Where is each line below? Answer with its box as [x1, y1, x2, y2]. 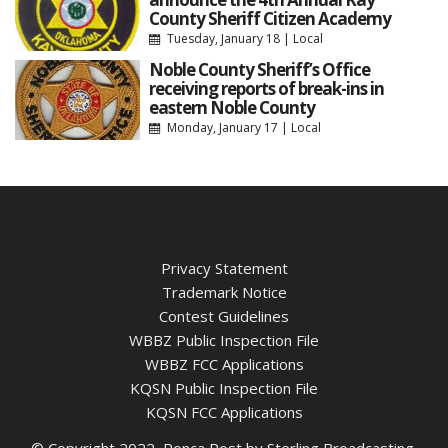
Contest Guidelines [159, 306, 289, 327]
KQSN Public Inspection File [130, 378, 318, 399]
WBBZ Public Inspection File [129, 330, 319, 351]
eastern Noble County [148, 95, 315, 119]
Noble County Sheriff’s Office [148, 57, 370, 81]
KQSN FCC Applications [145, 402, 303, 423]
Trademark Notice [161, 282, 287, 303]
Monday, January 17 [166, 118, 278, 136]
